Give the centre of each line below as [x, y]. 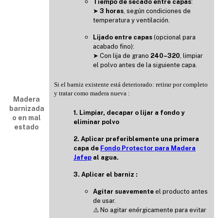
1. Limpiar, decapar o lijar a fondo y [129, 112]
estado [27, 127]
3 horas [112, 11]
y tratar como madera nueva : [93, 93]
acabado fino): [114, 47]
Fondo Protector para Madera [148, 148]
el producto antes [181, 191]
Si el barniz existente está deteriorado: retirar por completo [131, 84]
